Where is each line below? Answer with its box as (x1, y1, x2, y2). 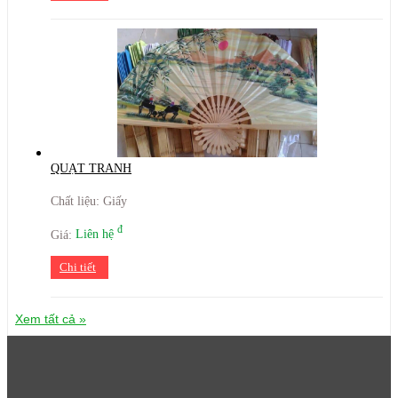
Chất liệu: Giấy (51, 194, 127, 208)
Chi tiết (60, 260, 96, 275)
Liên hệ (76, 227, 117, 242)
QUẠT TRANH (51, 161, 131, 175)
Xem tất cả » (15, 312, 86, 327)
